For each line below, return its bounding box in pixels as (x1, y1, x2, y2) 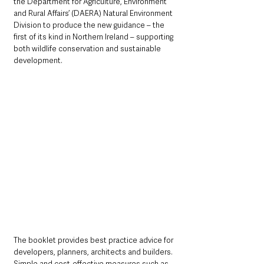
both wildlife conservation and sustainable (14, 43, 163, 54)
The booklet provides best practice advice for (14, 235, 175, 245)
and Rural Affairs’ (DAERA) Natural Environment (14, 8, 174, 18)
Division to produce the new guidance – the (14, 19, 166, 30)
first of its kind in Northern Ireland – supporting (14, 31, 175, 42)
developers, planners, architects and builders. (14, 246, 174, 257)
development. (14, 55, 62, 65)
